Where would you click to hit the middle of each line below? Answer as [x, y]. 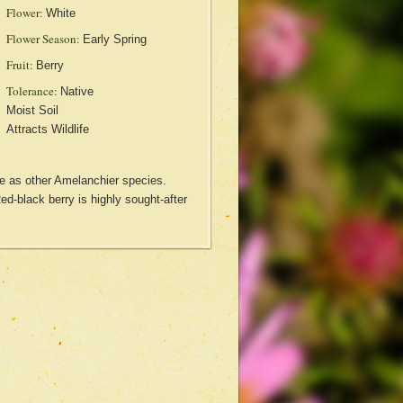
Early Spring [114, 39]
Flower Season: [43, 39]
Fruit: [19, 65]
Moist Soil [32, 110]
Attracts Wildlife [47, 129]
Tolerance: [31, 91]
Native [76, 91]
